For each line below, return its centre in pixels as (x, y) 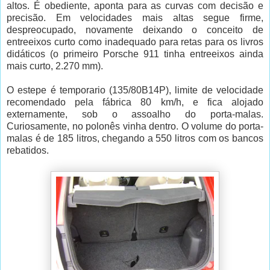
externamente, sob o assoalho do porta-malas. (135, 114)
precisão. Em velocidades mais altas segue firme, (135, 17)
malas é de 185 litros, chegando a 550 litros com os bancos (135, 138)
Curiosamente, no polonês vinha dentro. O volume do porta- (135, 126)
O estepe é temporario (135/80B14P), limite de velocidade (135, 90)
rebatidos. (28, 150)
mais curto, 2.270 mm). (55, 66)
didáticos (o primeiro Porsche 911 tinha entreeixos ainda (135, 54)
